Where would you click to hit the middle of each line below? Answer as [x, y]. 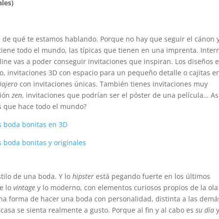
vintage [25, 187]
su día [206, 210]
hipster [84, 176]
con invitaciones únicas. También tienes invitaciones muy [113, 84]
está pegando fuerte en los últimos [153, 176]
